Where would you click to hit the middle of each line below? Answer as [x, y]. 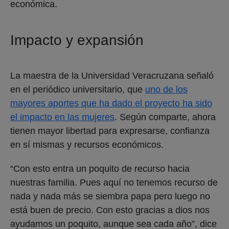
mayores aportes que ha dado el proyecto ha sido [111, 103]
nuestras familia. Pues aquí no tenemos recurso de [114, 182]
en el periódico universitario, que [78, 89]
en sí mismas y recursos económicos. [88, 144]
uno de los [166, 89]
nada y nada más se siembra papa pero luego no [110, 196]
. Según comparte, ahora [165, 117]
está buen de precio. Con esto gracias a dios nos [110, 210]
